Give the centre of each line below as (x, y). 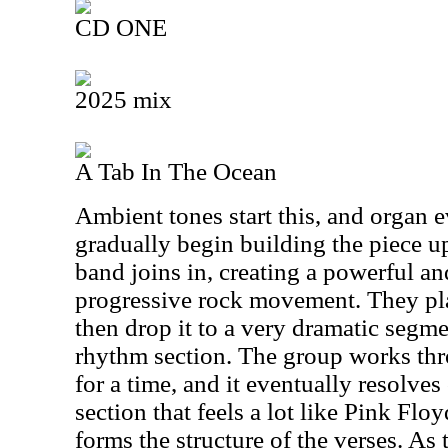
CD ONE (121, 27)
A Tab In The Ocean (176, 171)
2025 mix (123, 99)
